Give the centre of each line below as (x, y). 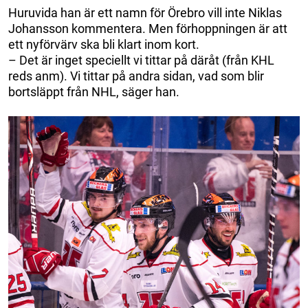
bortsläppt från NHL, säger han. (94, 91)
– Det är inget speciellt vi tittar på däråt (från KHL (141, 60)
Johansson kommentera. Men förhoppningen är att (148, 28)
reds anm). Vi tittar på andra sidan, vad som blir (136, 76)
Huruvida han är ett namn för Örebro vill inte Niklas (145, 12)
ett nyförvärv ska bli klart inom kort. (104, 44)
